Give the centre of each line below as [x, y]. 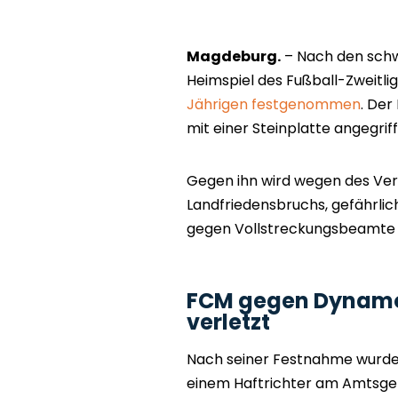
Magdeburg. [234, 57]
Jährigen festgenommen [274, 105]
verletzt [228, 322]
